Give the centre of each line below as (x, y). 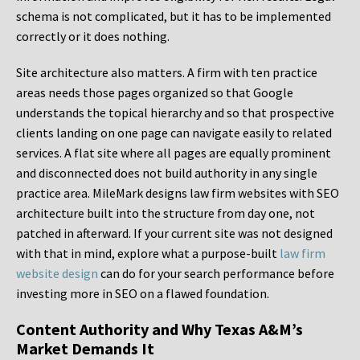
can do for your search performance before (216, 274)
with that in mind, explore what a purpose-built (148, 254)
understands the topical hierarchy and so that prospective (175, 113)
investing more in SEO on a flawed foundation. (143, 294)
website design (57, 274)
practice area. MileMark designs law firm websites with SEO (178, 193)
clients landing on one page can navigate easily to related (174, 133)
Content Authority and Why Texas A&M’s (160, 329)
